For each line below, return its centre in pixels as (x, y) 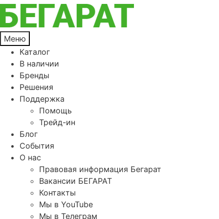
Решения (36, 87)
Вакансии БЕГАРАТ (76, 181)
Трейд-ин (57, 122)
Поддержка (42, 99)
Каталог (35, 52)
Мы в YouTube (66, 204)
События (37, 146)
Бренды (34, 75)
